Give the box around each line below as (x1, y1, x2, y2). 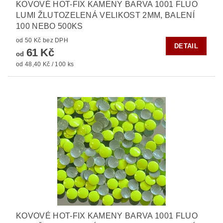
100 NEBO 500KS (16, 22, 83, 31)
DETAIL (174, 42, 198, 50)
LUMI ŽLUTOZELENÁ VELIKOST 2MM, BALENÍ (16, 11, 195, 20)
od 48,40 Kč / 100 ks (16, 61, 74, 68)
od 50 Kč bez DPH (42, 37, 69, 44)
